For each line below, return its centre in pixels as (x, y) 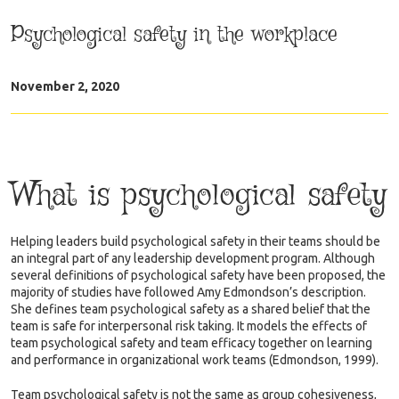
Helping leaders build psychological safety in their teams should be (195, 241)
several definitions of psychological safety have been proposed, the (198, 275)
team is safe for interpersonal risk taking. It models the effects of (189, 326)
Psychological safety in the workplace (174, 35)
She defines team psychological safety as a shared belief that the (191, 309)
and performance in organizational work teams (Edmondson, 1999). (195, 360)
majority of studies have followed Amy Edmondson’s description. (188, 292)
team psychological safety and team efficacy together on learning (191, 343)
